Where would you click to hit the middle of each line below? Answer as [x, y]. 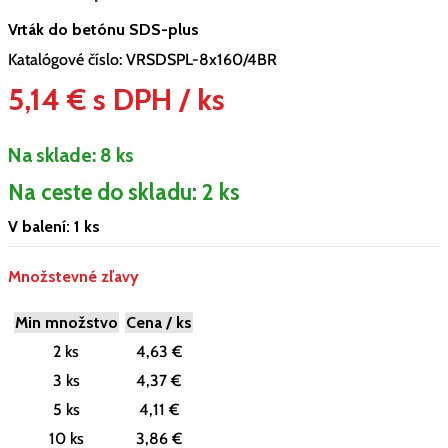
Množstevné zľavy [73, 277]
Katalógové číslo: [67, 59]
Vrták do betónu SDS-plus [103, 29]
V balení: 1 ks [54, 226]
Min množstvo [66, 323]
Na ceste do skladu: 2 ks [124, 191]
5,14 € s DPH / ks [116, 99]
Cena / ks [159, 323]
